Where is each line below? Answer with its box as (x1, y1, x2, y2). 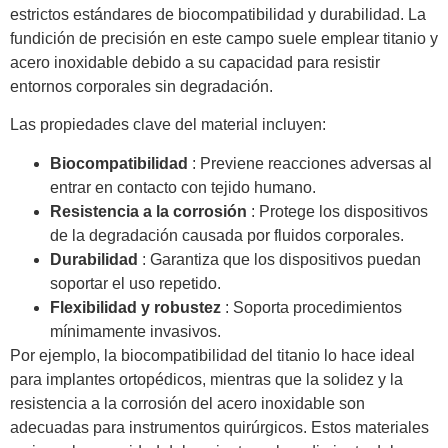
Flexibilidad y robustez (50, 298, 225, 316)
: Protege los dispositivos (251, 202, 428, 220)
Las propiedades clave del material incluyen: (10, 116, 326, 134)
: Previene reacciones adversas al (192, 154, 432, 172)
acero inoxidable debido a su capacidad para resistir (10, 53, 380, 71)
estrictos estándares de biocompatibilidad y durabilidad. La (10, 5, 426, 23)
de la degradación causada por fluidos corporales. (50, 226, 404, 244)
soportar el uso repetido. (50, 274, 221, 292)
